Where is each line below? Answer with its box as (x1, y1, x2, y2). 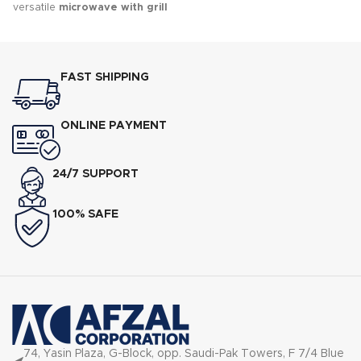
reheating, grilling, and (34, 35, 147, 45)
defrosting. (63, 51, 118, 61)
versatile (13, 2, 59, 13)
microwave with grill (59, 2, 168, 13)
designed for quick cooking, (19, 19, 161, 29)
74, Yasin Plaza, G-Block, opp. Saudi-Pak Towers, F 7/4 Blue (23, 347, 344, 359)
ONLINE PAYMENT (60, 119, 167, 131)
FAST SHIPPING (60, 71, 149, 83)
